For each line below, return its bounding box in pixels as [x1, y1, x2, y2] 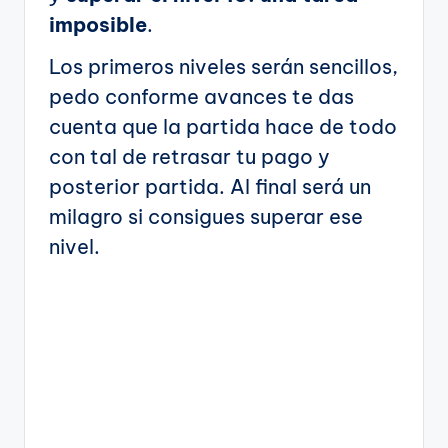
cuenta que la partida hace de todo [49, 113, 397, 139]
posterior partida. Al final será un [49, 173, 371, 199]
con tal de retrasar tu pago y [49, 143, 330, 169]
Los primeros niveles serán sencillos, [49, 53, 398, 79]
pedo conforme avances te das [49, 83, 354, 109]
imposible [49, 11, 147, 37]
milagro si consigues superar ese [49, 203, 363, 229]
